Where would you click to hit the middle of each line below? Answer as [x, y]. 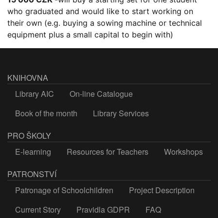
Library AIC [35, 93]
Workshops [183, 151]
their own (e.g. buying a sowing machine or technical [105, 23]
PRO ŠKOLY [29, 135]
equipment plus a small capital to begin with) [90, 34]
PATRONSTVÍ [32, 174]
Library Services [121, 113]
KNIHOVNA [28, 77]
